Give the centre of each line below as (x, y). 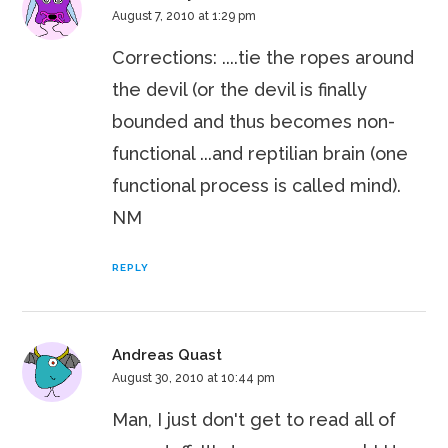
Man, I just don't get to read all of (254, 420)
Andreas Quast (167, 355)
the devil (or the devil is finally (240, 90)
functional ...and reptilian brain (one (260, 154)
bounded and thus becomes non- (254, 122)
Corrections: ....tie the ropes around (263, 58)
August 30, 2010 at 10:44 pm (194, 378)
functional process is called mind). (257, 186)
